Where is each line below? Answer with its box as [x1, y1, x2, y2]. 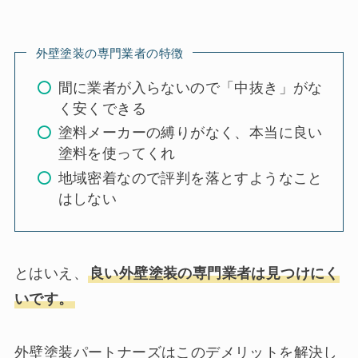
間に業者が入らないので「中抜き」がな [58, 79, 323, 96]
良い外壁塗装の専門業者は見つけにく [89, 265, 340, 281]
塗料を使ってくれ [58, 145, 176, 162]
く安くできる [58, 100, 147, 117]
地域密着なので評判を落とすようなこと [58, 169, 323, 186]
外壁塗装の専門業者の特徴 [35, 46, 184, 60]
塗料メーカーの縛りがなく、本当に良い [58, 125, 323, 141]
